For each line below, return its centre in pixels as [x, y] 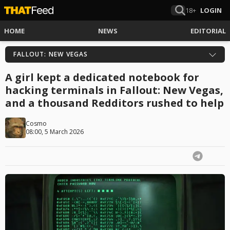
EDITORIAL [208, 31]
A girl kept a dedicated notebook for [102, 77]
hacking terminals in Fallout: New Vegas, [114, 90]
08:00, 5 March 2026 [55, 132]
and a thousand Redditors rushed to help [114, 103]
